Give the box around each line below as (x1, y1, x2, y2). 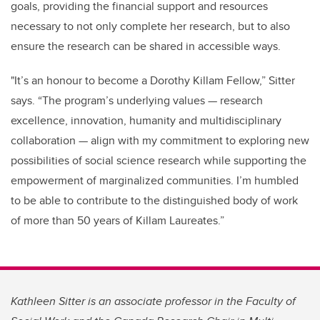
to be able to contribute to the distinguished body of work (11, 191, 298, 209)
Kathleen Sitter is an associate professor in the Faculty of (11, 292, 296, 309)
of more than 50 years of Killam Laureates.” (11, 211, 224, 229)
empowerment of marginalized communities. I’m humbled (11, 171, 299, 189)
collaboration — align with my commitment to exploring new (11, 131, 309, 149)
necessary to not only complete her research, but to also (11, 17, 290, 34)
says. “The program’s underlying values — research (11, 91, 263, 109)
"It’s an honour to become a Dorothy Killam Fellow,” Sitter (11, 71, 295, 89)
